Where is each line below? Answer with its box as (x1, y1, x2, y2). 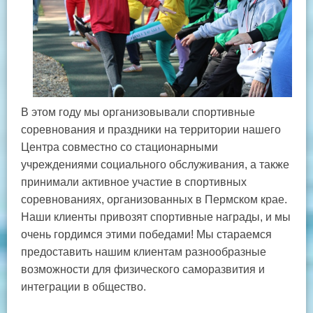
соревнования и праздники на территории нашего (21, 123, 281, 136)
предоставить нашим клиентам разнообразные (21, 245, 266, 258)
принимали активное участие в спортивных (21, 175, 247, 188)
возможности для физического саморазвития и (21, 263, 265, 275)
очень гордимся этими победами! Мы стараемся (21, 228, 272, 240)
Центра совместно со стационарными (21, 140, 218, 153)
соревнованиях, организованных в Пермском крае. (21, 193, 287, 205)
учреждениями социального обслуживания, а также (21, 158, 289, 170)
